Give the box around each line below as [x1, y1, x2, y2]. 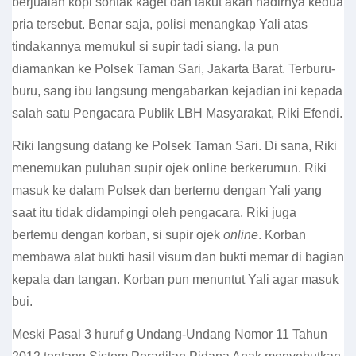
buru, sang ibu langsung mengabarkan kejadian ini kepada [12, 84, 342, 98]
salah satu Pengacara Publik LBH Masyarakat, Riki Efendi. [12, 106, 342, 120]
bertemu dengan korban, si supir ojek [12, 228, 223, 242]
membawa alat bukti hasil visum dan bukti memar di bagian [12, 250, 344, 264]
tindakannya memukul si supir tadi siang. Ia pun [12, 40, 279, 53]
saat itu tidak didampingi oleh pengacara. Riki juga [12, 206, 296, 219]
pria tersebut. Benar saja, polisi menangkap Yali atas [12, 17, 308, 31]
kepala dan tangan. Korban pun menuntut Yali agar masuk [12, 273, 339, 286]
